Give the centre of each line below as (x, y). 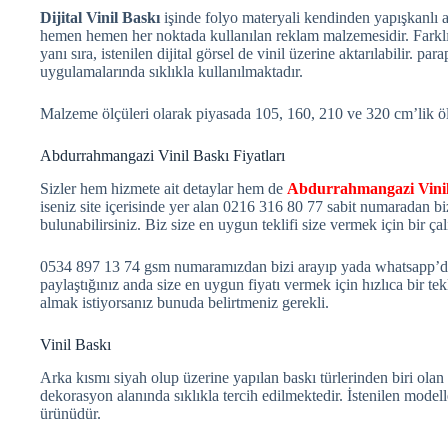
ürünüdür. (70, 413)
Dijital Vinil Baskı (100, 18)
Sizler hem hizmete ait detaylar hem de (163, 189)
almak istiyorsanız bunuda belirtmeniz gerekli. (184, 303)
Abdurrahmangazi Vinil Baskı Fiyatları (162, 156)
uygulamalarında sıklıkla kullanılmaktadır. (171, 72)
